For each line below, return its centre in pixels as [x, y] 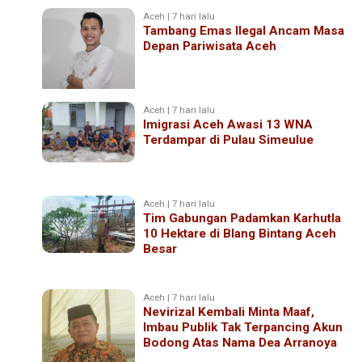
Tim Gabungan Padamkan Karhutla [242, 218]
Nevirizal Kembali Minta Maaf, [229, 311]
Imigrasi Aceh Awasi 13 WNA [228, 124]
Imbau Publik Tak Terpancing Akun [243, 327]
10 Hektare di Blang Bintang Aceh [240, 233]
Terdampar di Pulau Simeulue [229, 139]
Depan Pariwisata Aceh [210, 46]
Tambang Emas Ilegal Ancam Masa [244, 30]
